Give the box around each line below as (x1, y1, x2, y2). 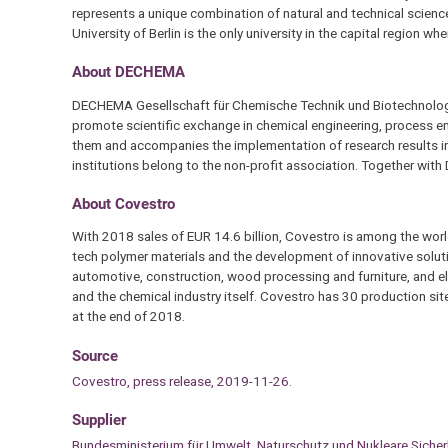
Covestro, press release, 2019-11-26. (71, 372, 292, 389)
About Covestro (71, 194, 175, 213)
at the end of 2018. (71, 308, 185, 325)
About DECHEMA (71, 63, 185, 82)
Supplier (71, 410, 126, 429)
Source (71, 346, 118, 365)
